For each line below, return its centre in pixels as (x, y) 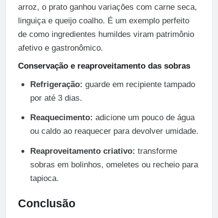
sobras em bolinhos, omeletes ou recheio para (114, 164)
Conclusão (46, 204)
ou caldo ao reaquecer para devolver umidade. (114, 131)
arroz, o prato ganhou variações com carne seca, (107, 7)
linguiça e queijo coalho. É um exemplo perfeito (103, 20)
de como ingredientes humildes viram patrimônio (106, 34)
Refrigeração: (56, 85)
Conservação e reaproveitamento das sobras (104, 66)
